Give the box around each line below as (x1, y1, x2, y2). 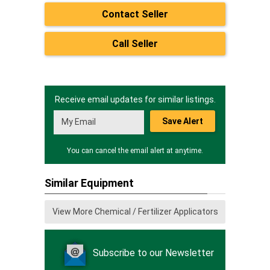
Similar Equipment (45, 177, 134, 189)
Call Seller (112, 38, 158, 49)
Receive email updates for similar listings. (54, 95, 216, 104)
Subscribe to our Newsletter (92, 247, 214, 259)
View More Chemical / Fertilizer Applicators (52, 207, 218, 216)
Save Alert (162, 116, 203, 126)
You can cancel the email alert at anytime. (67, 146, 203, 155)
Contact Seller (102, 8, 168, 20)
